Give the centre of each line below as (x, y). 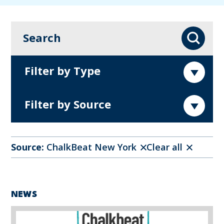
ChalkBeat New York (90, 147)
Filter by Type (62, 71)
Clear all (165, 147)
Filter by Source (67, 104)
